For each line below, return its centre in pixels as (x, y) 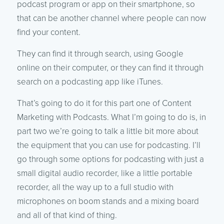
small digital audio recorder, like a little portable (104, 173)
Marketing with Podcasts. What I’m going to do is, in (111, 117)
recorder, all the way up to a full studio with (95, 187)
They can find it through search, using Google (100, 53)
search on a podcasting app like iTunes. (90, 81)
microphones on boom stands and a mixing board (108, 201)
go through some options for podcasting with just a (110, 159)
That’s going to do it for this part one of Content (104, 103)
